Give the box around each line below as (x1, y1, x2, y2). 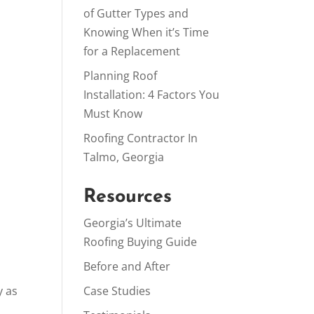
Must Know (83, 106, 143, 121)
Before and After (83, 259, 171, 274)
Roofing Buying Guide (83, 234, 198, 250)
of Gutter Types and (83, 6, 189, 21)
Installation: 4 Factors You (83, 87, 220, 102)
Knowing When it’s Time (83, 25, 210, 40)
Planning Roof (83, 68, 158, 83)
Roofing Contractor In (83, 130, 198, 146)
